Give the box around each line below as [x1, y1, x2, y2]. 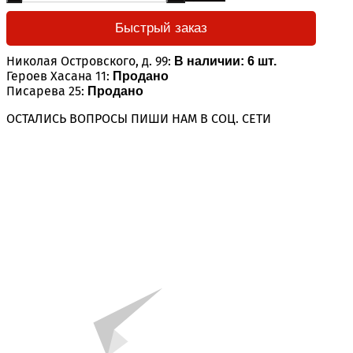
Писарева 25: [6, 83, 84, 98]
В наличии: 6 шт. [174, 54, 277, 68]
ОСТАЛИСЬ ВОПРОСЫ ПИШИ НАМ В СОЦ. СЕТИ [6, 110, 271, 126]
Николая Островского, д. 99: [6, 53, 171, 69]
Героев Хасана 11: [6, 68, 110, 84]
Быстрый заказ [115, 20, 207, 35]
